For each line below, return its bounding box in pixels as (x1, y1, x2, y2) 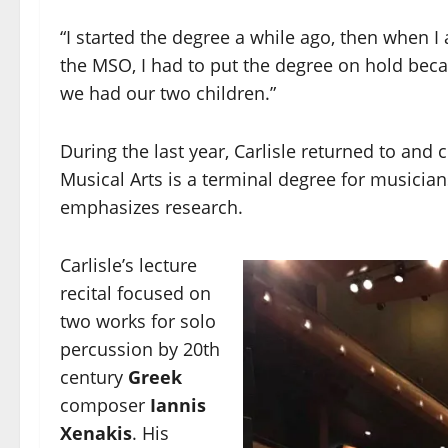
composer (60, 393, 150, 418)
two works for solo (60, 309, 216, 334)
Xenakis (60, 421, 132, 446)
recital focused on (60, 281, 211, 306)
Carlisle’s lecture (60, 253, 197, 278)
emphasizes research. (60, 195, 243, 220)
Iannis (150, 393, 206, 418)
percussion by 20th (60, 337, 220, 362)
